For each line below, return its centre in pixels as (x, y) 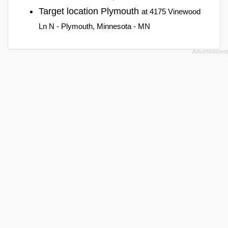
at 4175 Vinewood (171, 11)
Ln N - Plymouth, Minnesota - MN (94, 26)
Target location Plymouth (90, 11)
